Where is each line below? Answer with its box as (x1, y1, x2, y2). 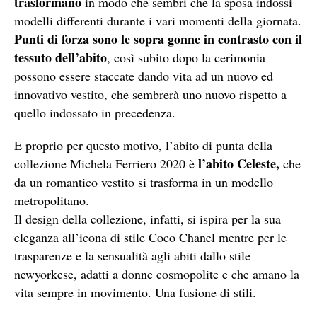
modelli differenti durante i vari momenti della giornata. (14, 12, 301, 29)
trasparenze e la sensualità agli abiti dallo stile (14, 247, 250, 264)
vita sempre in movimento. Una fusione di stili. (14, 284, 256, 301)
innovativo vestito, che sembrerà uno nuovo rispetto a (14, 86, 287, 103)
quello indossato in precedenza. (14, 104, 175, 121)
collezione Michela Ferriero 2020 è (14, 155, 198, 172)
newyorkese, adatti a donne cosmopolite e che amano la (14, 265, 299, 282)
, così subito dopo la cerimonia (107, 49, 265, 66)
